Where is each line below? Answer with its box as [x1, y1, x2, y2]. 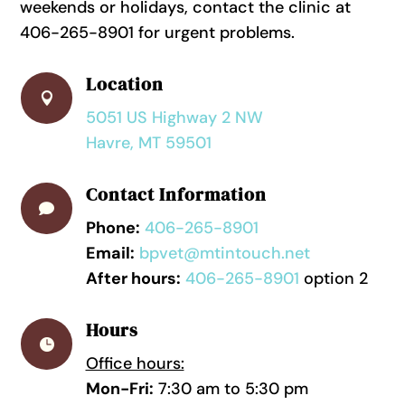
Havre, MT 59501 [85, 132, 212, 155]
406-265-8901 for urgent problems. [20, 22, 296, 44]
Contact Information [85, 182, 267, 208]
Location [85, 71, 164, 98]
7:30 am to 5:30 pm [153, 378, 308, 400]
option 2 [298, 268, 368, 290]
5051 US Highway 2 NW [85, 107, 263, 129]
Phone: [85, 217, 140, 240]
